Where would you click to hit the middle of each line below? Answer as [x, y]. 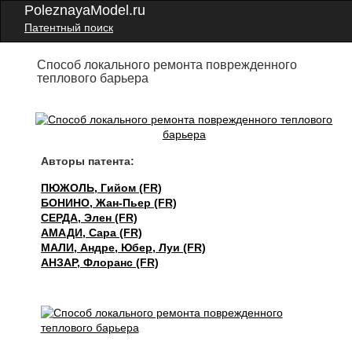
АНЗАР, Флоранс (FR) [100, 262]
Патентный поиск [69, 27]
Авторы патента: [88, 161]
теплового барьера [93, 78]
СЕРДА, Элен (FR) [90, 218]
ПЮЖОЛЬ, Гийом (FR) [102, 188]
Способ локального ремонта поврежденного [167, 65]
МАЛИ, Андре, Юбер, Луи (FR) [124, 247]
